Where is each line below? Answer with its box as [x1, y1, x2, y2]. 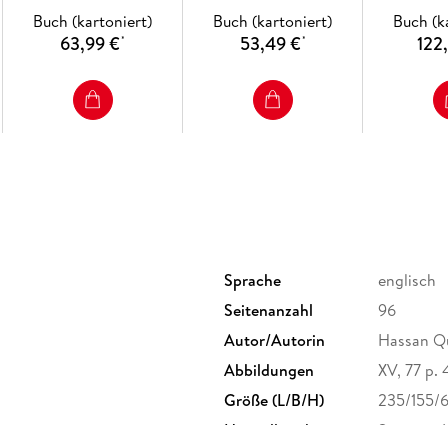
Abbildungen [224, 359, 314, 382]
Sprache [224, 269, 281, 292]
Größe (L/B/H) [224, 389, 324, 412]
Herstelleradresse [224, 419, 343, 442]
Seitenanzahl [224, 299, 313, 322]
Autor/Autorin [224, 329, 325, 352]
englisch [378, 269, 436, 292]
